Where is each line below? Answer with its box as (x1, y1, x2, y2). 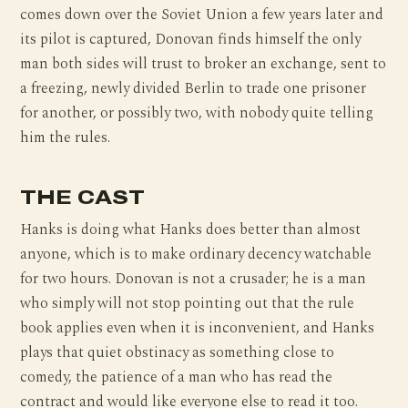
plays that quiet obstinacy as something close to (20, 342, 335, 365)
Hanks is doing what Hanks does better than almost (20, 219, 362, 242)
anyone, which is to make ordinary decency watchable (20, 243, 372, 267)
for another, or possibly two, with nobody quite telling (20, 101, 374, 125)
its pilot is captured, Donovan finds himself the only (20, 27, 362, 51)
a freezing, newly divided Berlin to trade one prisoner (20, 76, 367, 100)
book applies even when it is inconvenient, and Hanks (20, 317, 375, 341)
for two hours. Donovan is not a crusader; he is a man (20, 268, 367, 291)
